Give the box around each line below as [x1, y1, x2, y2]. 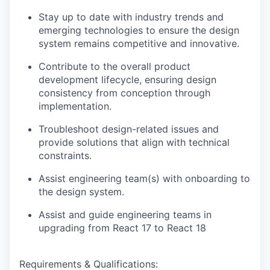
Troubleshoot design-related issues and [39, 122, 219, 135]
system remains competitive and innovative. [39, 37, 239, 49]
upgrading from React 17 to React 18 [39, 221, 206, 234]
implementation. [39, 99, 111, 112]
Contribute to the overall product [39, 60, 190, 72]
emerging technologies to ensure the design [39, 24, 239, 36]
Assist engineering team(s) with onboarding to [39, 172, 250, 184]
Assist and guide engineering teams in [39, 208, 212, 221]
